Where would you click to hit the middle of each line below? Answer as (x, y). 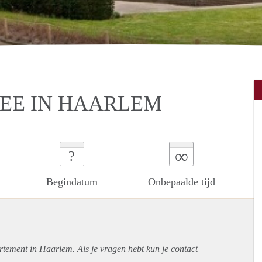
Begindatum (72, 182)
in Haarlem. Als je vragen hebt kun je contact (113, 249)
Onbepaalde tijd (181, 182)
